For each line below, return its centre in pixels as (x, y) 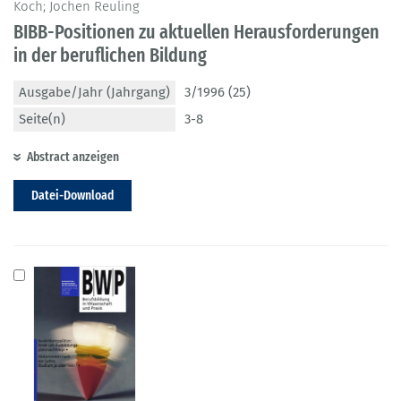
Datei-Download (73, 196)
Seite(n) (42, 119)
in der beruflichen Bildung (110, 55)
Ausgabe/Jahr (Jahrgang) (94, 93)
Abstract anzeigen (73, 157)
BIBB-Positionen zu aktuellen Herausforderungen (196, 32)
